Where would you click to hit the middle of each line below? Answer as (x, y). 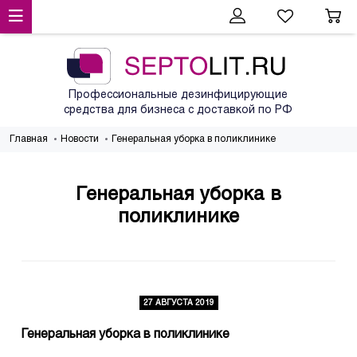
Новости (80, 140)
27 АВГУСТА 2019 (178, 304)
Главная (29, 140)
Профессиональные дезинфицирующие (178, 96)
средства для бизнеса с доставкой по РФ (178, 111)
